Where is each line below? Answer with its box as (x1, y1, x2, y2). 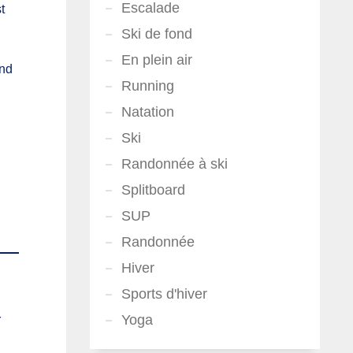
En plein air (121, 52, 192, 68)
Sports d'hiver (121, 286, 207, 302)
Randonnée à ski (121, 156, 228, 172)
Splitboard (121, 182, 185, 198)
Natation (121, 104, 174, 120)
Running (121, 78, 174, 94)
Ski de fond (121, 26, 192, 42)
